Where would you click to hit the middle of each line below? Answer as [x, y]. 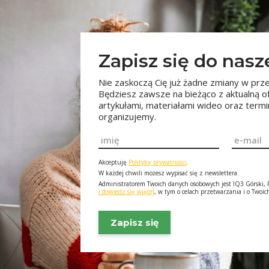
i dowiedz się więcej [126, 192]
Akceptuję [113, 162]
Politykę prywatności [158, 162]
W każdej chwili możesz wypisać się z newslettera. [169, 173]
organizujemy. [127, 116]
